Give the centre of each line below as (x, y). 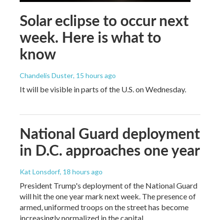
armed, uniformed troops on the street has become (104, 207)
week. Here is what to (90, 37)
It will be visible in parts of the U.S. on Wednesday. (103, 89)
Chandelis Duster (46, 75)
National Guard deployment (110, 133)
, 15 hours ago (95, 75)
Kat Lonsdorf (40, 171)
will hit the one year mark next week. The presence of (108, 196)
